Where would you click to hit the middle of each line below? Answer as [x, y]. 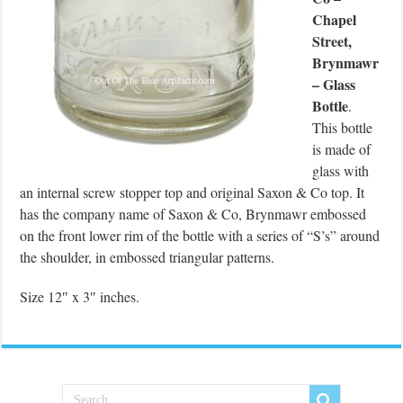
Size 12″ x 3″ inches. [80, 296]
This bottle [343, 127]
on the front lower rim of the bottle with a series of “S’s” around [200, 235]
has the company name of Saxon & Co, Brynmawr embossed [193, 213]
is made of [342, 148]
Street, [332, 40]
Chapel [335, 19]
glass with [341, 170]
